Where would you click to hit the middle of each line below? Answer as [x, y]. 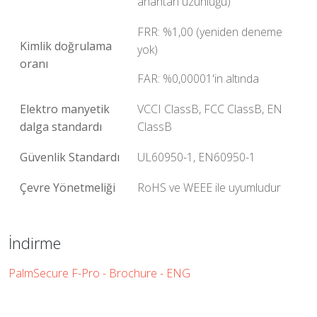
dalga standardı [61, 127]
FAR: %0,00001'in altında [198, 79]
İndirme [35, 243]
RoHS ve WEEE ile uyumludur [209, 188]
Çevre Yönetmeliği [68, 188]
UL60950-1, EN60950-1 [196, 157]
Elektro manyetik [65, 109]
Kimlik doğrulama [66, 46]
